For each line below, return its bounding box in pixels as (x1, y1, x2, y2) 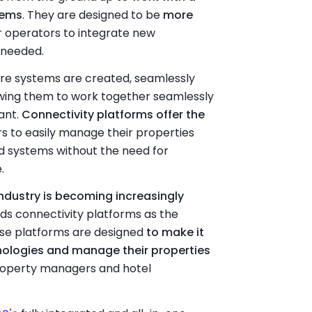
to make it (146, 224, 204, 240)
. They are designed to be (22, 7, 160, 24)
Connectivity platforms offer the (21, 106, 205, 123)
